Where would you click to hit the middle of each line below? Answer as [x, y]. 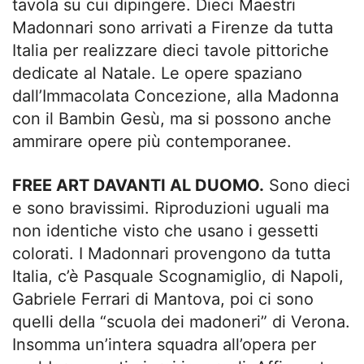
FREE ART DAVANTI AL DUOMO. [138, 186]
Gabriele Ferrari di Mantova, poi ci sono [163, 299]
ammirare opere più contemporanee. [152, 142]
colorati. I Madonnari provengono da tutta [171, 254]
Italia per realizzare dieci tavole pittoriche [171, 51]
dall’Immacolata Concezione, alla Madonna [175, 96]
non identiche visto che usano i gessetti [165, 231]
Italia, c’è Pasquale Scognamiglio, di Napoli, [178, 277]
